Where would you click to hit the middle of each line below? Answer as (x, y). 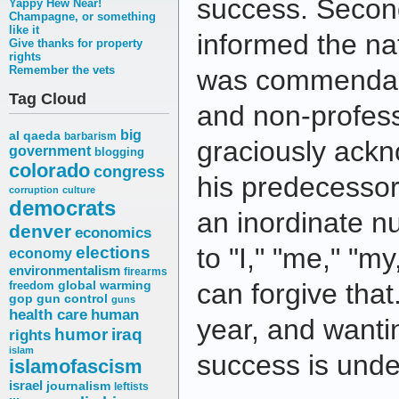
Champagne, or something (82, 17)
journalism (78, 386)
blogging (119, 153)
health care (48, 315)
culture (79, 190)
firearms (146, 272)
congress (129, 172)
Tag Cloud (48, 99)
